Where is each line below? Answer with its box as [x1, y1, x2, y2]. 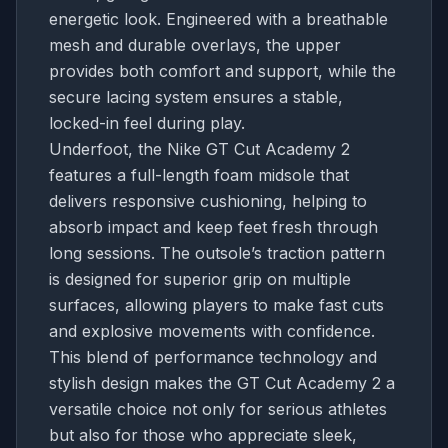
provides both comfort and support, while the [49, 60, 396, 81]
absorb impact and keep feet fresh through [49, 216, 378, 237]
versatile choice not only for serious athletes [49, 398, 387, 419]
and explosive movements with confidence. [49, 320, 375, 341]
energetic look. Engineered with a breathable [49, 8, 388, 29]
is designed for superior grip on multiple [49, 268, 351, 289]
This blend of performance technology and [49, 346, 377, 367]
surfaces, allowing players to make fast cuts [49, 294, 384, 315]
